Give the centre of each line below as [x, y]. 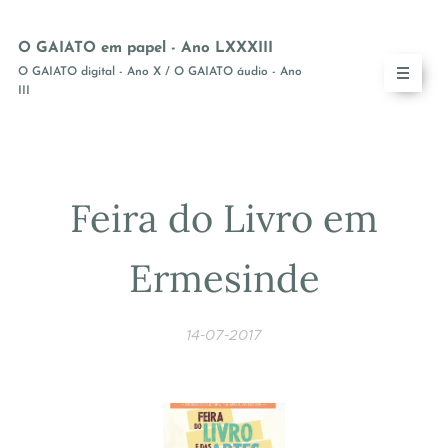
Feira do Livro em [224, 218]
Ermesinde [224, 278]
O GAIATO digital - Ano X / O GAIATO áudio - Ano [160, 72]
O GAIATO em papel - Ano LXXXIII [148, 48]
